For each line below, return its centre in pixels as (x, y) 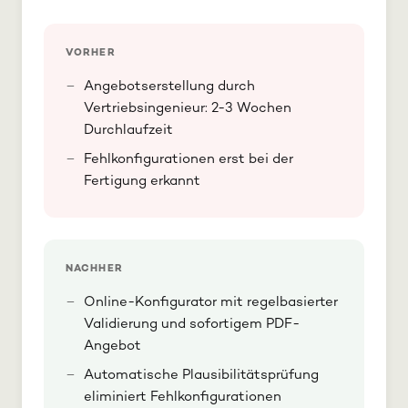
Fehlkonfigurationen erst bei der (189, 160)
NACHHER (94, 270)
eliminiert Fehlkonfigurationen (183, 398)
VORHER (91, 54)
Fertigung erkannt (142, 182)
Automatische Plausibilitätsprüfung (201, 376)
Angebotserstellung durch (169, 87)
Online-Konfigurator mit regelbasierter (211, 303)
